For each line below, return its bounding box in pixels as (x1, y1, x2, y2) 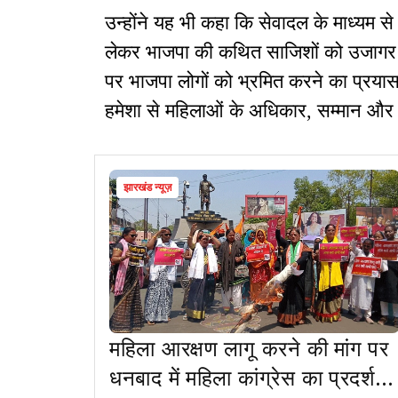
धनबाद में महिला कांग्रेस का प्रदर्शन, (109, 362, 395, 392)
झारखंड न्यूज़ (123, 181, 171, 195)
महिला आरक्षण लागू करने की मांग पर (109, 333, 389, 362)
